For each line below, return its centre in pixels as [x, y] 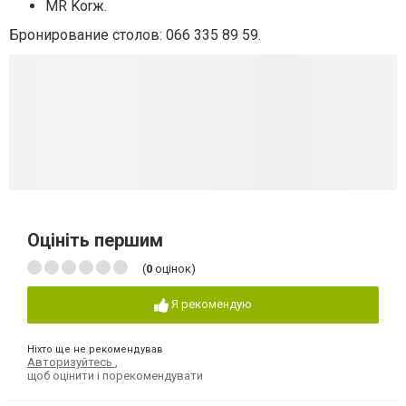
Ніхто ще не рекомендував [95, 349]
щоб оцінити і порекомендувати [115, 375]
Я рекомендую [212, 304]
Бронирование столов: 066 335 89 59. [135, 35]
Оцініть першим [95, 241]
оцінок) [174, 269]
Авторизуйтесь [71, 362]
